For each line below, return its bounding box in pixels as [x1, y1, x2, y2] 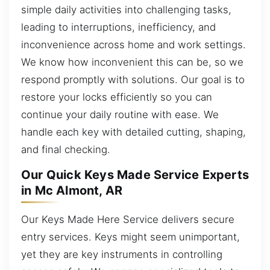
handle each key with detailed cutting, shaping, [21, 125, 246, 138]
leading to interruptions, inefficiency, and [21, 20, 216, 33]
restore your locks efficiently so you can [21, 90, 212, 103]
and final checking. [21, 143, 110, 155]
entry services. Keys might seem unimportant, [21, 230, 240, 243]
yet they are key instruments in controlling [21, 248, 222, 260]
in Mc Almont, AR [21, 183, 123, 198]
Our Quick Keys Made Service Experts [21, 168, 250, 183]
